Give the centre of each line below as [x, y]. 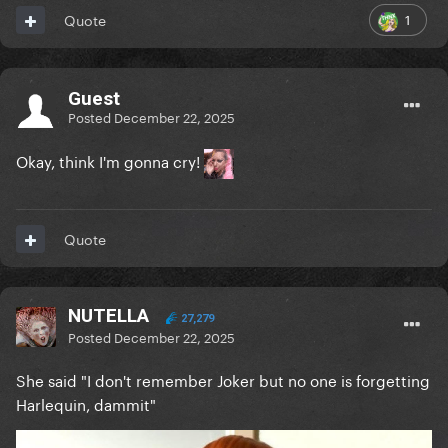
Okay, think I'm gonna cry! [110, 160]
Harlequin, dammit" [86, 403]
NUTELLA [108, 316]
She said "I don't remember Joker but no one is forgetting [223, 379]
